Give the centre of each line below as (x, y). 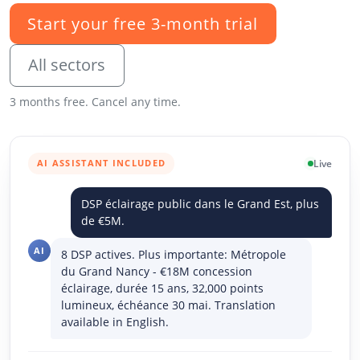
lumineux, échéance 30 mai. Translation (169, 305)
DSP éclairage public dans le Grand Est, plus (200, 204)
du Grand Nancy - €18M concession (157, 272)
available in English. (115, 322)
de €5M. (103, 221)
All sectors (67, 65)
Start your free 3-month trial (143, 23)
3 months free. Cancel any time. (95, 101)
